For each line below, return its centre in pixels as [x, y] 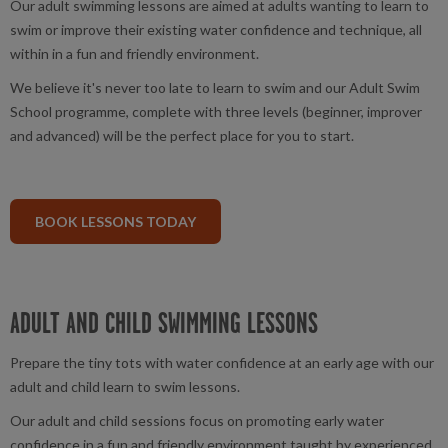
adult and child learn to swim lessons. [126, 386]
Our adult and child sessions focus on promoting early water [197, 420]
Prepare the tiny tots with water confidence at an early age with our [222, 362]
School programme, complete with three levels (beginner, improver [216, 111]
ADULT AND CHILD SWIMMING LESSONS [169, 322]
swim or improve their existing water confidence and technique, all [216, 29]
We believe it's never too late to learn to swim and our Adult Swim [215, 87]
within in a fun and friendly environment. [134, 53]
